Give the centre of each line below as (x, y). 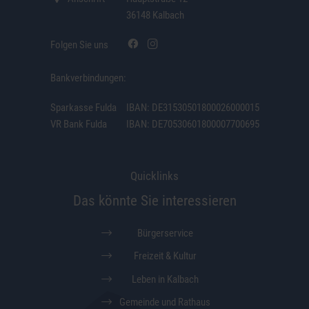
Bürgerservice (165, 233)
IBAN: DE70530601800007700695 (192, 124)
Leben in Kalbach (165, 279)
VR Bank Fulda (78, 124)
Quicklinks (154, 176)
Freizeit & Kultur (165, 256)
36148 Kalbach (155, 16)
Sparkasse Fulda (83, 108)
